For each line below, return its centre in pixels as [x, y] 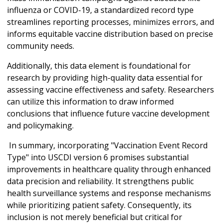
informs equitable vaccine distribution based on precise [110, 34]
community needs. [41, 46]
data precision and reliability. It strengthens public [100, 181]
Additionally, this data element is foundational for [99, 65]
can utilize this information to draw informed [90, 101]
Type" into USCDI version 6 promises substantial [98, 157]
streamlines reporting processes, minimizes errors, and [111, 22]
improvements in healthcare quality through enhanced [109, 169]
